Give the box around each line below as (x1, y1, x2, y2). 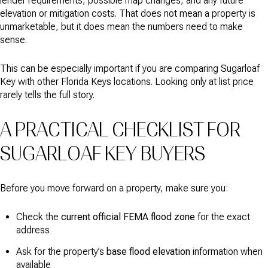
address (16, 224, 50, 236)
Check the (16, 211, 61, 223)
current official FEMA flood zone (60, 211, 195, 223)
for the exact (194, 211, 250, 223)
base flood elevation (106, 245, 190, 257)
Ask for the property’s (16, 245, 106, 257)
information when (190, 245, 263, 257)
